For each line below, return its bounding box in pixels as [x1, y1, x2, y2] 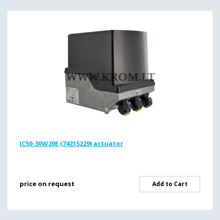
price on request [20, 179, 75, 188]
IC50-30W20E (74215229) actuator [20, 139, 123, 148]
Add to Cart [152, 180, 188, 188]
